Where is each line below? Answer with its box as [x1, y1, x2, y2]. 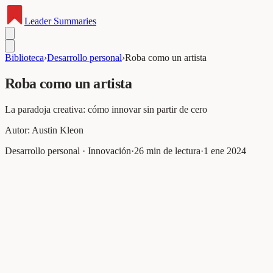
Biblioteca [5, 52, 44, 63]
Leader [24, 16, 51, 26]
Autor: [5, 124, 32, 135]
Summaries [51, 16, 96, 26]
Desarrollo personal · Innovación [5, 145, 131, 156]
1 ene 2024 [204, 145, 246, 156]
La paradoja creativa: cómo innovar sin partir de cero [5, 104, 207, 115]
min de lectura [144, 145, 200, 156]
